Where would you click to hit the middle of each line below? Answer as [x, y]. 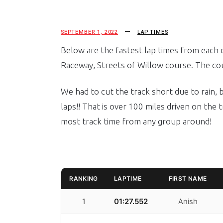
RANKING [84, 178]
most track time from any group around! [136, 121]
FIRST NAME [188, 178]
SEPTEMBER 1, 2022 [90, 32]
